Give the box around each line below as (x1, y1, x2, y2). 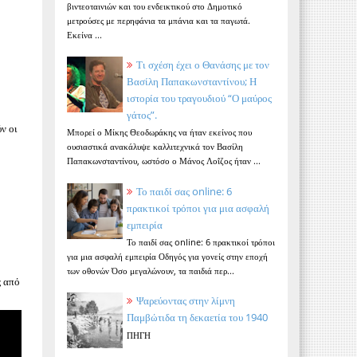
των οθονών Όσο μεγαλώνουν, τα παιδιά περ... (66, 265, 234, 277)
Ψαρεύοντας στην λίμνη (135, 293, 235, 308)
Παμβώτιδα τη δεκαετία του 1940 (126, 310, 268, 325)
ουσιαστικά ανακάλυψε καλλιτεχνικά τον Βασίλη (66, 140, 243, 153)
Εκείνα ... (66, 28, 102, 41)
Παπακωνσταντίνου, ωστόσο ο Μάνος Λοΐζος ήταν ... (66, 155, 261, 167)
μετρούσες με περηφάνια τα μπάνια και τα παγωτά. (66, 14, 250, 26)
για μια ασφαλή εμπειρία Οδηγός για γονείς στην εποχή (66, 250, 268, 263)
